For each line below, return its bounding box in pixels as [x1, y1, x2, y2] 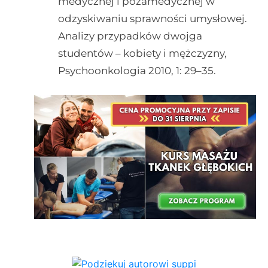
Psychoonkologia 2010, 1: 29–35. [57, 65, 216, 77]
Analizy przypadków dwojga [57, 30, 202, 42]
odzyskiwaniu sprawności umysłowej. [57, 13, 247, 25]
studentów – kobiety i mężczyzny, [57, 47, 227, 60]
